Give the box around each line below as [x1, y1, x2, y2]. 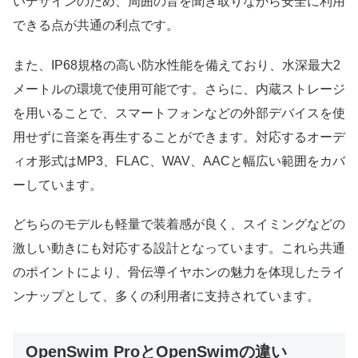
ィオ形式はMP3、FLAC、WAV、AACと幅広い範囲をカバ [13, 153, 345, 168]
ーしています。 [13, 177, 102, 192]
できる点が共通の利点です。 [13, 18, 179, 33]
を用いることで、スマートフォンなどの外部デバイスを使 [13, 105, 345, 120]
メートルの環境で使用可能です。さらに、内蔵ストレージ [13, 82, 345, 96]
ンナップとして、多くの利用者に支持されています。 [13, 288, 320, 303]
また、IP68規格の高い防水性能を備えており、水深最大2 [13, 58, 340, 72]
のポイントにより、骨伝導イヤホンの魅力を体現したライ [13, 265, 345, 279]
